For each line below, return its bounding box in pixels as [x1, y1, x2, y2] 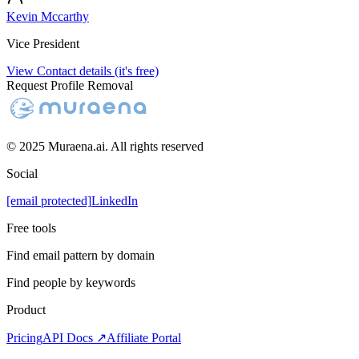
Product [6, 303, 46, 317]
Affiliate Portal [107, 331, 181, 345]
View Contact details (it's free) [6, 64, 159, 78]
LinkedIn [91, 194, 138, 208]
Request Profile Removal [6, 79, 133, 92]
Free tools [6, 221, 56, 235]
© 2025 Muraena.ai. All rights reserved [6, 139, 204, 153]
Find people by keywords [6, 276, 135, 289]
